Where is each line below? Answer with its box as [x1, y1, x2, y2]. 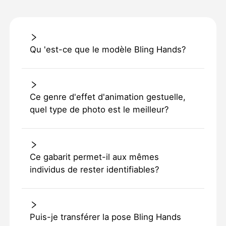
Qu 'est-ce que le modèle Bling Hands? [29, 44, 186, 55]
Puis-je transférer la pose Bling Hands [29, 212, 181, 222]
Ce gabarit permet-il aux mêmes [29, 152, 159, 162]
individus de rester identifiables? [29, 164, 159, 175]
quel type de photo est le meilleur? [29, 104, 168, 115]
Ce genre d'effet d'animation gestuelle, [29, 92, 186, 102]
